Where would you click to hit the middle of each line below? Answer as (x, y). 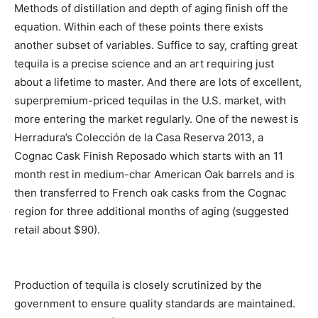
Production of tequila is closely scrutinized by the (138, 285)
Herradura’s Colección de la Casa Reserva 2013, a (139, 138)
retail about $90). (57, 230)
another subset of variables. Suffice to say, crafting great (156, 45)
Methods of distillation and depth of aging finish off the (151, 9)
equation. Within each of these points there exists (139, 27)
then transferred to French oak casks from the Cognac (150, 193)
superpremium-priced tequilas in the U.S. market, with (150, 101)
